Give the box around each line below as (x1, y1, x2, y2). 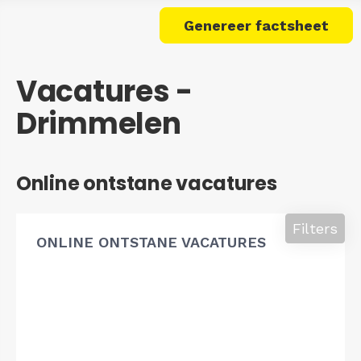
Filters (293, 219, 338, 237)
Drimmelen (16, 102, 181, 144)
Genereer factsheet (184, 16, 329, 34)
